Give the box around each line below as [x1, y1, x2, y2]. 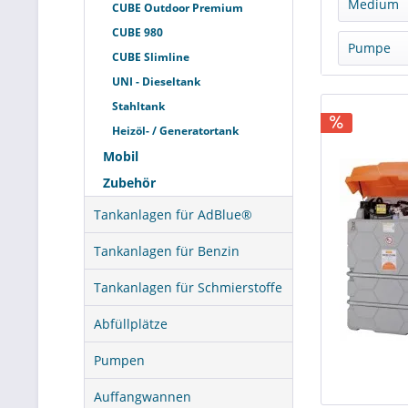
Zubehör [103, 174, 156, 191]
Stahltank [112, 98, 165, 114]
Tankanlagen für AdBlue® [94, 206, 252, 223]
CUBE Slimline [112, 49, 189, 65]
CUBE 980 [112, 25, 163, 40]
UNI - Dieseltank [112, 74, 200, 89]
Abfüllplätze [94, 315, 168, 332]
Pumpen [94, 352, 145, 369]
